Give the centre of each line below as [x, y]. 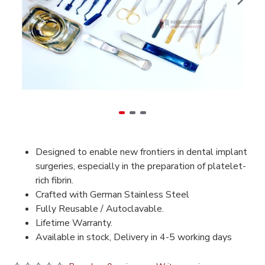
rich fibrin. [54, 180]
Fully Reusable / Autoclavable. [100, 209]
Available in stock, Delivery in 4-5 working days [134, 237]
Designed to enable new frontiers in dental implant [141, 152]
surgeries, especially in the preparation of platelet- [141, 166]
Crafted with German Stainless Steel [114, 195]
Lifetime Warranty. [74, 223]
